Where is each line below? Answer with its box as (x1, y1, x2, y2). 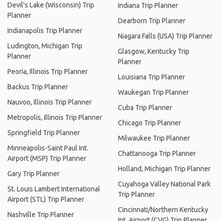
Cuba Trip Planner (118, 104, 172, 111)
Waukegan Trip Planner (118, 88, 189, 96)
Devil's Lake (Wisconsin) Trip (7, 1, 94, 9)
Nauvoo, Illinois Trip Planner (7, 98, 92, 106)
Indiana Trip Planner (118, 1, 178, 9)
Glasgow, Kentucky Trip (118, 47, 189, 55)
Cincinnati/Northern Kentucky (118, 206, 208, 214)
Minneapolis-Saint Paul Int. (7, 144, 88, 152)
